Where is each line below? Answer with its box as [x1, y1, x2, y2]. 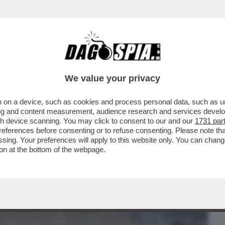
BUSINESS [8, 58, 46, 70]
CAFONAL [60, 58, 94, 70]
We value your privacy [65, 73, 160, 83]
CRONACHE [108, 58, 150, 70]
